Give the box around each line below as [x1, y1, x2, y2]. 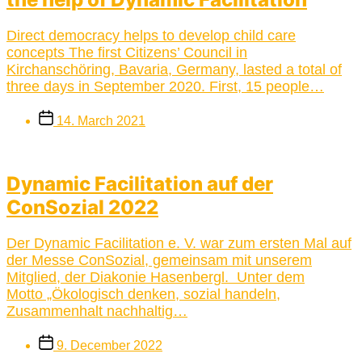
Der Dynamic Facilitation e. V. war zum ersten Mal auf [6, 234, 351, 251]
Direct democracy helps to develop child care [6, 27, 296, 44]
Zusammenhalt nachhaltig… [6, 302, 187, 319]
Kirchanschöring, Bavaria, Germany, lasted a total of [6, 61, 342, 78]
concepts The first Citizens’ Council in [6, 44, 247, 61]
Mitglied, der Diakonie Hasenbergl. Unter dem [6, 268, 305, 285]
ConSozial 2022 [6, 195, 158, 219]
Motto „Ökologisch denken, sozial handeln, [6, 285, 280, 302]
